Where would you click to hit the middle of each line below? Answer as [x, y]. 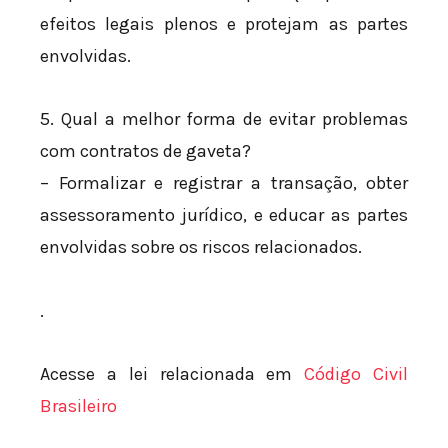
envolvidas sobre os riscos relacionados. [201, 247]
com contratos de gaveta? [145, 151]
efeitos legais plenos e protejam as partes [224, 23]
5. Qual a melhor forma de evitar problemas [224, 119]
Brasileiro [78, 406]
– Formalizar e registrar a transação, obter [224, 183]
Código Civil [356, 374]
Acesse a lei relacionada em [172, 374]
